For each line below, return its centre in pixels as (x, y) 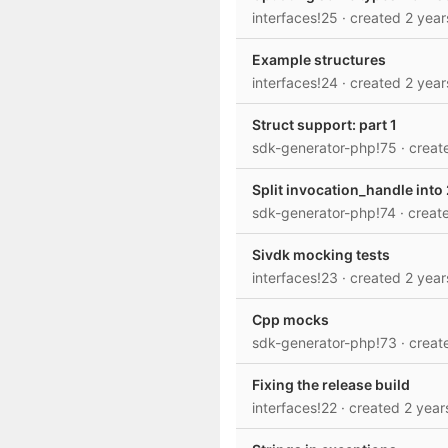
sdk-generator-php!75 (326, 147)
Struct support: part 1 (324, 124)
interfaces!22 (296, 407)
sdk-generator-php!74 (326, 212)
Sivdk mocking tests (321, 254)
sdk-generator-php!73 (326, 342)
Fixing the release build (331, 384)
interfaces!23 (297, 277)
